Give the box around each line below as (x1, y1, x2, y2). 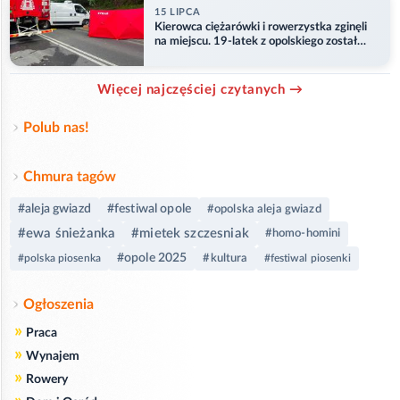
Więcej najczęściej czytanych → (96, 82, 304, 96)
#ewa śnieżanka (18, 226, 116, 240)
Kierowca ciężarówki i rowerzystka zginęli (154, 21, 367, 34)
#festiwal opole (106, 202, 191, 215)
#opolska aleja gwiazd (206, 203, 321, 215)
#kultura (203, 252, 248, 264)
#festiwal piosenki (263, 253, 351, 264)
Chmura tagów (23, 169, 116, 184)
